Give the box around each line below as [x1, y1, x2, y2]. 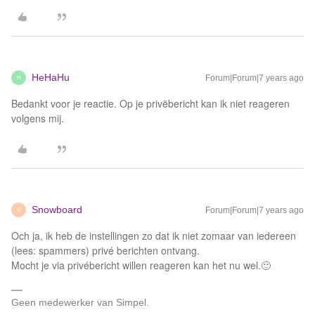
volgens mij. [11, 111, 64, 125]
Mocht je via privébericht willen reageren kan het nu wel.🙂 [11, 258, 271, 272]
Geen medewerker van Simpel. [11, 297, 149, 308]
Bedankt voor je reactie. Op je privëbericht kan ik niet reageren [11, 96, 290, 110]
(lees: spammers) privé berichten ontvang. [11, 243, 200, 257]
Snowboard [32, 204, 82, 215]
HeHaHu [32, 72, 70, 83]
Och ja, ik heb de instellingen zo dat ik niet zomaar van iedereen [11, 229, 296, 243]
